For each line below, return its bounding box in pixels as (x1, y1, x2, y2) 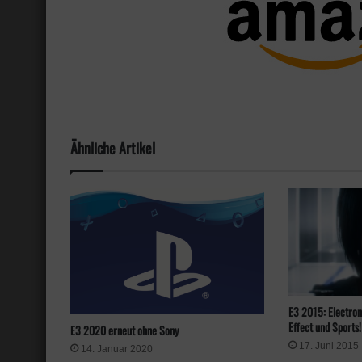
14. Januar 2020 (81, 343, 153, 355)
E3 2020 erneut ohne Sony (70, 321, 179, 339)
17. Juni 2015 (298, 340, 359, 352)
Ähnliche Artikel (70, 137, 155, 159)
